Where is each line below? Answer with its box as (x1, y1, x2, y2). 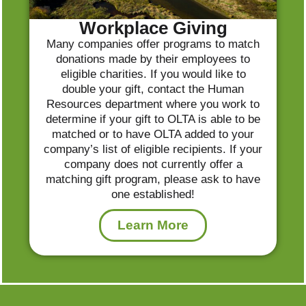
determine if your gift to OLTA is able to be (46, 113, 260, 126)
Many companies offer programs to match (46, 38, 260, 51)
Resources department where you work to (46, 98, 260, 111)
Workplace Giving (79, 18, 227, 38)
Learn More (117, 218, 189, 232)
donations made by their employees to (56, 53, 250, 66)
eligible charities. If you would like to (60, 68, 246, 81)
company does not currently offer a (64, 158, 242, 171)
